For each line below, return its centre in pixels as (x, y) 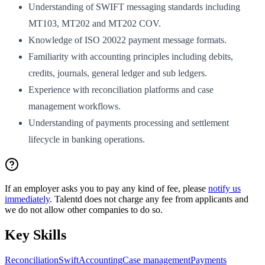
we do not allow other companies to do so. (84, 210)
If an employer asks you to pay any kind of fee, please (106, 189)
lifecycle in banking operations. (87, 140)
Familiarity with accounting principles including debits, (131, 57)
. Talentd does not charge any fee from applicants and (149, 199)
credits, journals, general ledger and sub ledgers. (118, 73)
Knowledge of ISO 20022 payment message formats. (127, 40)
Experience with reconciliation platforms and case (121, 90)
